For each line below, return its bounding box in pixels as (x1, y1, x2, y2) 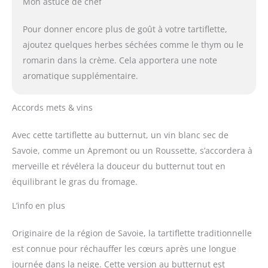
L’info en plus (12, 200, 65, 212)
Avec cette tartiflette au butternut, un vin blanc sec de (12, 129, 229, 141)
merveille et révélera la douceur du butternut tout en (12, 160, 226, 172)
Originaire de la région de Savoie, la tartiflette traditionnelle (12, 227, 252, 239)
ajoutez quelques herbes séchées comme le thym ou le (22, 39, 243, 51)
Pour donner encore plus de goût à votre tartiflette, (22, 23, 227, 35)
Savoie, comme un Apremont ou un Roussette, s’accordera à (12, 145, 252, 157)
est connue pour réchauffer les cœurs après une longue (12, 243, 236, 255)
